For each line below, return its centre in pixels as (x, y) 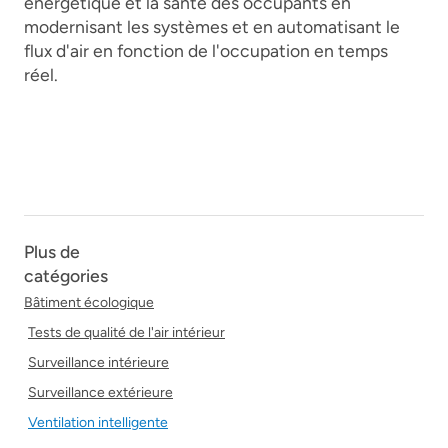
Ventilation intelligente (98, 422)
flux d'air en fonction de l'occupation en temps (206, 50)
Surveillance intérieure (98, 362)
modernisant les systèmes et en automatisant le (212, 26)
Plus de (52, 251)
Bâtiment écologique (89, 302)
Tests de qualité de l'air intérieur (126, 332)
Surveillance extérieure (100, 392)
